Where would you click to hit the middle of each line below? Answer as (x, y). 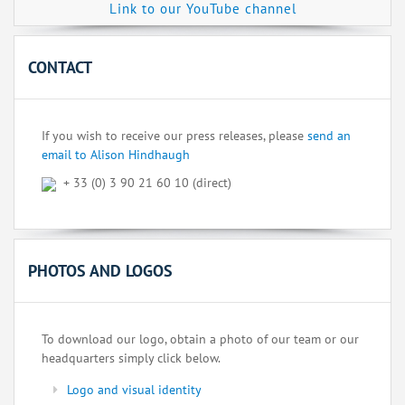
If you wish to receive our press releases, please (174, 136)
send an (329, 136)
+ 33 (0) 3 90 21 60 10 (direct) (144, 183)
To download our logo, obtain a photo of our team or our (200, 339)
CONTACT (60, 68)
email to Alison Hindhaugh (116, 155)
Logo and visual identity (134, 390)
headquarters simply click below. (131, 358)
